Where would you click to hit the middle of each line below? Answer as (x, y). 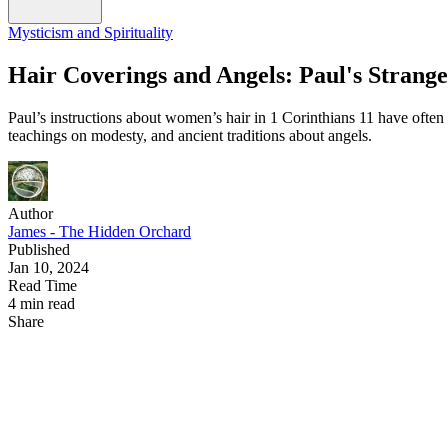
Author (30, 213)
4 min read (41, 303)
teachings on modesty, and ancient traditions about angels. (190, 135)
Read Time (42, 285)
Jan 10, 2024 (48, 267)
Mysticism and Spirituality (90, 32)
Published (39, 249)
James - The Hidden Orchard (99, 231)
